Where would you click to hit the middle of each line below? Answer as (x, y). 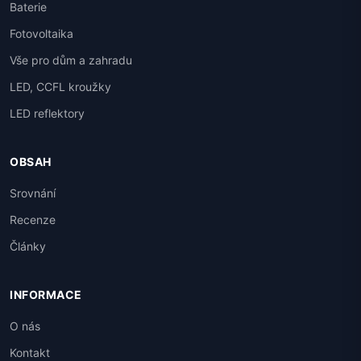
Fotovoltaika (41, 34)
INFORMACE (46, 295)
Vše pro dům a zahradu (71, 60)
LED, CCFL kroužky (60, 87)
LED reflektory (47, 114)
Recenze (33, 220)
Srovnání (33, 193)
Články (28, 247)
